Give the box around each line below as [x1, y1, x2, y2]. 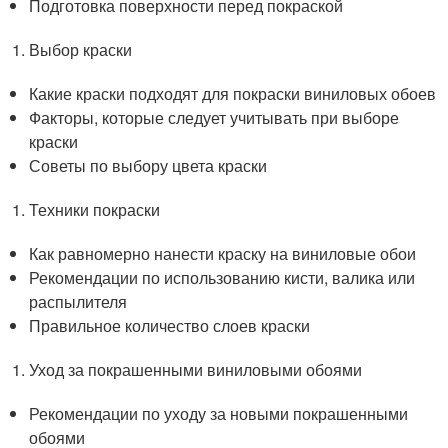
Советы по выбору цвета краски [29, 154, 268, 177]
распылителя [29, 290, 128, 313]
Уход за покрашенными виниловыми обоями [29, 358, 363, 381]
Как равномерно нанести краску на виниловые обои [29, 242, 417, 265]
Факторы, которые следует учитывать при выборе [29, 106, 400, 129]
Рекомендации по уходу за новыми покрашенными [29, 402, 409, 425]
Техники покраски [29, 198, 161, 221]
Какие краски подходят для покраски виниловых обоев [29, 82, 437, 105]
